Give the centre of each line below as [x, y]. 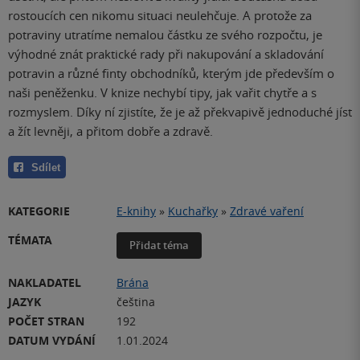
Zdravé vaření [267, 211]
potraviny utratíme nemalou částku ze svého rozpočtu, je [165, 34]
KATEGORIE [39, 211]
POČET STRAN [46, 321]
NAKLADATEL [45, 282]
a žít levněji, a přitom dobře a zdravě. [110, 131]
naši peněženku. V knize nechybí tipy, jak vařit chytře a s [162, 92]
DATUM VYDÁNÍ [52, 340]
